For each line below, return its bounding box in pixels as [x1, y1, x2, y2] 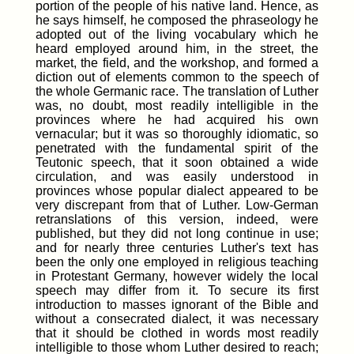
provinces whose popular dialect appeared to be [35, 183, 319, 198]
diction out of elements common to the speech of [35, 70, 319, 84]
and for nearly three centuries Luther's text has [35, 240, 319, 254]
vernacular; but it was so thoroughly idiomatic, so [35, 126, 319, 141]
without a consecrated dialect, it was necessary [35, 311, 319, 326]
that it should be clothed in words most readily [35, 326, 319, 340]
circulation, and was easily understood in [35, 169, 319, 183]
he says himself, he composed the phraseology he [35, 13, 319, 27]
